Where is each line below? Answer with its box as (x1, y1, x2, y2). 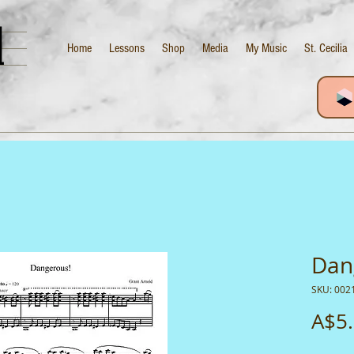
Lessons (109, 41, 145, 55)
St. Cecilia (304, 41, 348, 55)
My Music (246, 41, 287, 55)
